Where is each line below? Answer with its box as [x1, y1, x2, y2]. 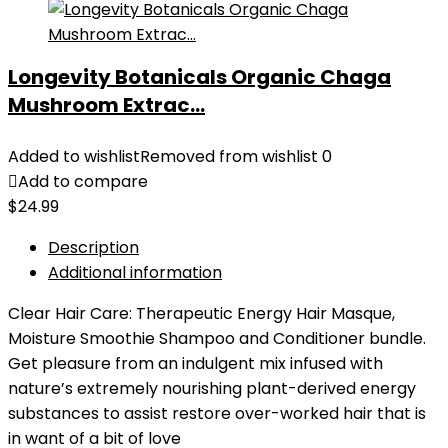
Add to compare [18, 170, 148, 193]
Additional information [48, 261, 222, 284]
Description [48, 236, 139, 259]
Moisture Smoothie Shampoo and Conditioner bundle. [8, 327, 426, 350]
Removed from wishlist [140, 145, 318, 168]
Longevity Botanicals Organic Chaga [8, 63, 391, 91]
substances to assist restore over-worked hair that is [8, 402, 426, 425]
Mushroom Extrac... [8, 91, 205, 119]
